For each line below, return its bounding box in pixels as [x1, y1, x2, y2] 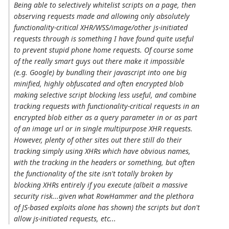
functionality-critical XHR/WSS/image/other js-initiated [14, 22, 188, 33]
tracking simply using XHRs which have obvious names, [14, 146, 191, 156]
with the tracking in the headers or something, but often [14, 157, 195, 168]
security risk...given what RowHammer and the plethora [14, 191, 194, 201]
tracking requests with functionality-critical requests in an [14, 101, 200, 111]
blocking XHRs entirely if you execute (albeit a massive [14, 180, 188, 190]
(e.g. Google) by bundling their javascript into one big [14, 67, 187, 78]
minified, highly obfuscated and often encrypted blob [14, 79, 184, 89]
